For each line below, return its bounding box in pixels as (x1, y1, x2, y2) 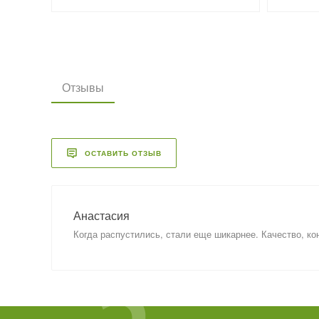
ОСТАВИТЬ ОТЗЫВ (85, 147, 162, 158)
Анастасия (73, 207, 130, 224)
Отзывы (62, 79, 104, 96)
